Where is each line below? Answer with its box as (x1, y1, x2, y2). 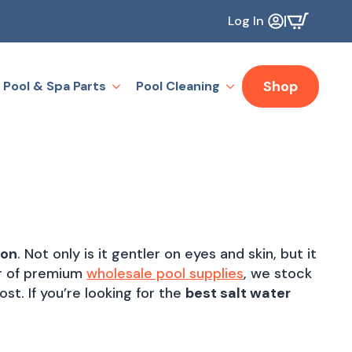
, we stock (244, 263, 312, 283)
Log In (228, 13, 264, 29)
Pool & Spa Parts (3, 77, 106, 94)
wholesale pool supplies (86, 263, 244, 283)
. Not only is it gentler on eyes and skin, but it (17, 244, 317, 263)
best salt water (185, 283, 291, 302)
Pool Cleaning (136, 77, 220, 94)
